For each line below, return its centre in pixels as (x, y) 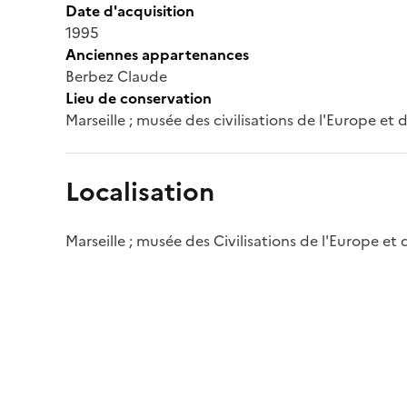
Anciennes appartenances (157, 54)
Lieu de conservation (139, 98)
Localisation (140, 191)
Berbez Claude (116, 76)
